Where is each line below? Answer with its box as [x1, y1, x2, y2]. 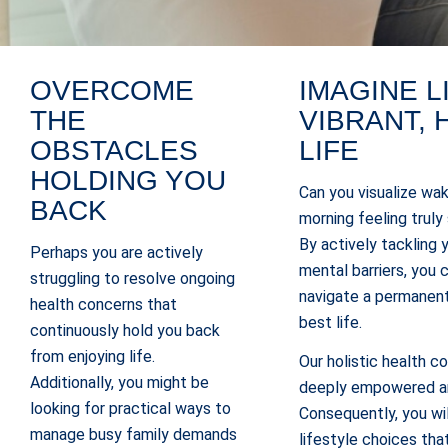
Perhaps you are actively [30, 242, 203, 262]
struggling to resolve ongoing [30, 268, 235, 288]
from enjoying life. [30, 346, 155, 366]
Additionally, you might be [30, 372, 209, 392]
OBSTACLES [30, 135, 198, 166]
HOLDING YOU [30, 165, 226, 196]
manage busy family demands [30, 424, 237, 444]
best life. [299, 312, 363, 332]
